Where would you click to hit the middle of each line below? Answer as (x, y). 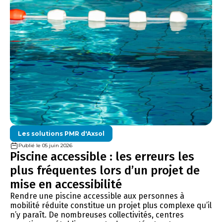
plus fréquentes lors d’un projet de (105, 170)
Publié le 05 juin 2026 (45, 146)
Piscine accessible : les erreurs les (102, 156)
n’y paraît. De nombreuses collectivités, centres (97, 215)
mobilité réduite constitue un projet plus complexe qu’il (111, 205)
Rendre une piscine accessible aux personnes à (97, 196)
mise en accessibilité (66, 184)
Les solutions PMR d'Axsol (61, 133)
